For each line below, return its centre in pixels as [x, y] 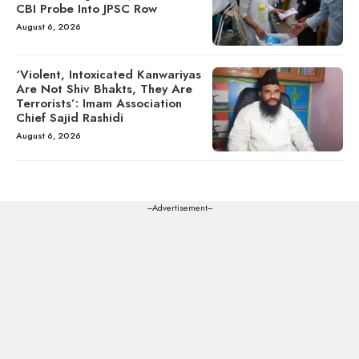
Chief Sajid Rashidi [70, 117]
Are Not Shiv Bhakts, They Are [104, 89]
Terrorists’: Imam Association [99, 103]
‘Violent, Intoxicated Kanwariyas [109, 74]
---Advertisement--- [179, 208]
